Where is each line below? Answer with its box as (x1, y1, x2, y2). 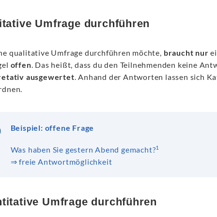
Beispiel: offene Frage (10, 123, 94, 132)
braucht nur (163, 48, 209, 57)
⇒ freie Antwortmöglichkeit (10, 157, 112, 166)
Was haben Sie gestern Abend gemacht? (10, 145, 156, 154)
